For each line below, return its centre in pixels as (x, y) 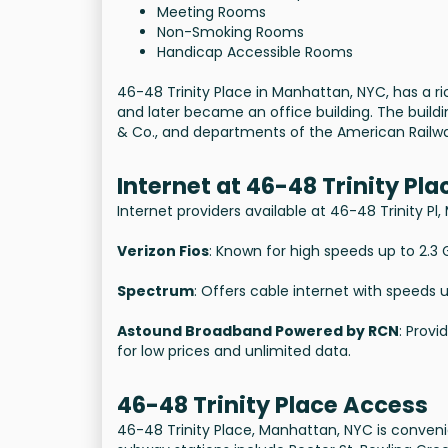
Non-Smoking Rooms (230, 32)
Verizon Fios (163, 251)
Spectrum (155, 291)
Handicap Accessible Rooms (255, 52)
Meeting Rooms (211, 12)
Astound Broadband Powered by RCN (258, 331)
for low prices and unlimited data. (234, 351)
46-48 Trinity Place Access (272, 405)
